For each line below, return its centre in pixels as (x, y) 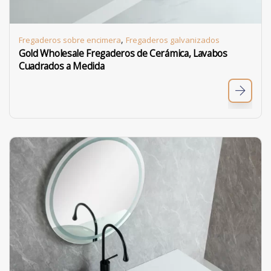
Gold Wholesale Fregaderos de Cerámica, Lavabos (123, 54)
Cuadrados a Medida (62, 66)
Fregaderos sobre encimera (70, 40)
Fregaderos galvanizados (173, 40)
